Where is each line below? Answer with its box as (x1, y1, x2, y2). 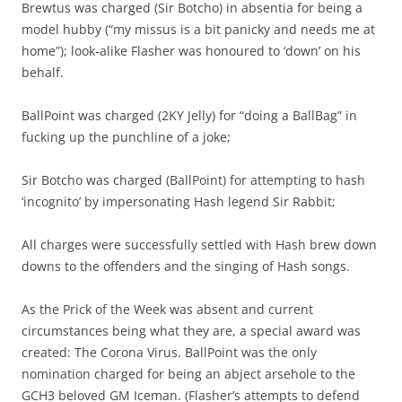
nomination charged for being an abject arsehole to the (22, 365, 355, 383)
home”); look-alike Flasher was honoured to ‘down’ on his (22, 42, 361, 60)
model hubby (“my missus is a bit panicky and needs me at (22, 21, 375, 39)
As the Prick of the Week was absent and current (22, 301, 313, 319)
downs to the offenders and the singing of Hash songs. (22, 258, 350, 275)
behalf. (22, 64, 64, 82)
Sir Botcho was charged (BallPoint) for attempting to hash (22, 171, 365, 189)
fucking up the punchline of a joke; (22, 128, 231, 146)
